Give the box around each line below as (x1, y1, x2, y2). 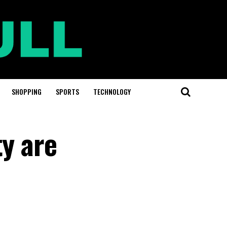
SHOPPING (12, 86, 42, 97)
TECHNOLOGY (93, 86, 131, 97)
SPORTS (56, 86, 79, 97)
